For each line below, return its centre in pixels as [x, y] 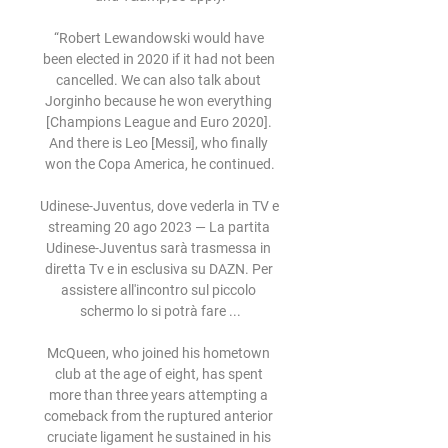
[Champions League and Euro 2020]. [158, 122]
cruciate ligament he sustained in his [158, 437]
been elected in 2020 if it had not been [158, 59]
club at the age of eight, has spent [158, 374]
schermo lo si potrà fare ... [160, 311]
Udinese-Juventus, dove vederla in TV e [159, 206]
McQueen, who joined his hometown [158, 353]
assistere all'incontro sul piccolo [158, 290]
